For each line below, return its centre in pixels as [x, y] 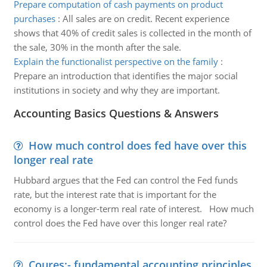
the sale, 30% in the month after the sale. [97, 47]
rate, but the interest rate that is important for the [115, 194]
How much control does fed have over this [137, 145]
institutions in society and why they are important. [117, 90]
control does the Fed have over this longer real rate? [120, 223]
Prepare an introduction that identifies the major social [125, 76]
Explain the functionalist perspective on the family [116, 61]
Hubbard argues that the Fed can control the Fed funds [125, 180]
